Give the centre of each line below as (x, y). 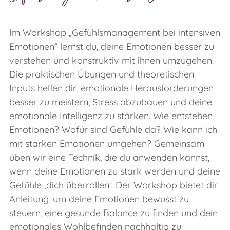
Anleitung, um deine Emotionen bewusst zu (99, 199)
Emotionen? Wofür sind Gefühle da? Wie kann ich (113, 129)
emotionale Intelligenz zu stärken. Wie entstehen (111, 116)
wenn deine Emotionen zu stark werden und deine (115, 171)
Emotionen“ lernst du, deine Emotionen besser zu (112, 46)
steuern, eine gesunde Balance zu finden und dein (113, 213)
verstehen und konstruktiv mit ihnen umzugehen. (111, 60)
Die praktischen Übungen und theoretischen (102, 74)
